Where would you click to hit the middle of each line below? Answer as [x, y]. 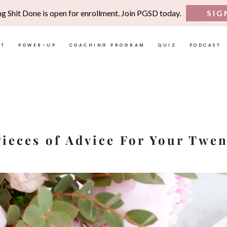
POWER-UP [37, 45]
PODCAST [205, 45]
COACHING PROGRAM [107, 45]
